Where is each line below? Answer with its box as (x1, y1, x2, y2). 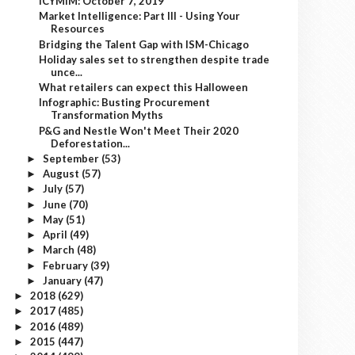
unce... (51, 65, 83, 78)
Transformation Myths (51, 109, 164, 122)
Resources (51, 22, 105, 36)
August (42, 167, 82, 180)
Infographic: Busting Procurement (39, 96, 211, 109)
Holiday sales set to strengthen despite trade (39, 52, 270, 66)
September (42, 151, 101, 165)
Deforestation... (51, 136, 131, 150)
